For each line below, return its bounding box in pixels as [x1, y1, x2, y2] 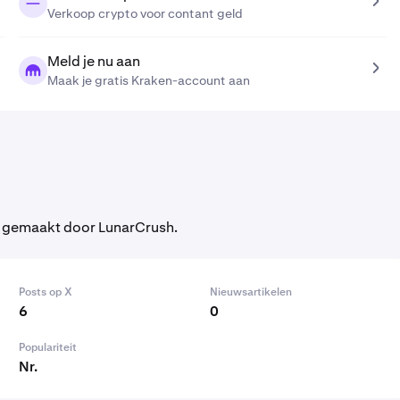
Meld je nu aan [46, 52, 140, 71]
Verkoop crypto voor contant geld [46, 5, 243, 21]
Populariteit [18, 340, 77, 354]
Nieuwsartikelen [209, 285, 292, 299]
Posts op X [18, 285, 72, 299]
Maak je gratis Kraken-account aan [46, 72, 250, 88]
